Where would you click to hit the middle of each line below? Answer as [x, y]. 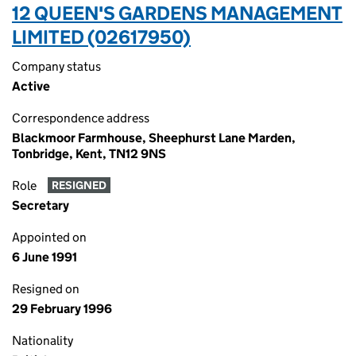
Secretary [41, 205]
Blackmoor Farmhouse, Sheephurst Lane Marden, [154, 138]
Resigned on [46, 289]
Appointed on [49, 237]
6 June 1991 [44, 257]
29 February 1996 [62, 309]
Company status [56, 66]
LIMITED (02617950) [101, 37]
